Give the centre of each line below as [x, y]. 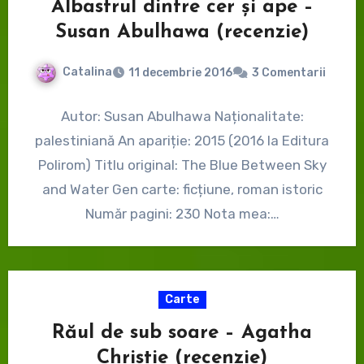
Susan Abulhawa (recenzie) [182, 33]
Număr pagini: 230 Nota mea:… [182, 213]
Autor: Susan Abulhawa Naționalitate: [182, 116]
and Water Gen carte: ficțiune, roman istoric [182, 189]
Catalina [87, 72]
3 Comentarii [289, 72]
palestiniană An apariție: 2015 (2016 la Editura [182, 140]
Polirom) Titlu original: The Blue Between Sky [182, 165]
